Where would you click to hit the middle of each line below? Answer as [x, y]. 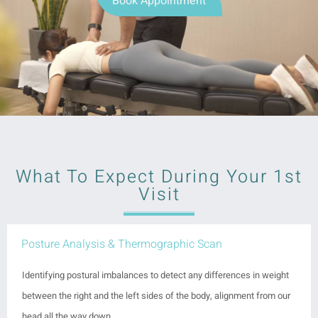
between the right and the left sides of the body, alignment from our [156, 295]
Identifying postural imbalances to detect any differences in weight [155, 275]
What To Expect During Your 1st [159, 177]
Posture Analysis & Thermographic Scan [122, 244]
